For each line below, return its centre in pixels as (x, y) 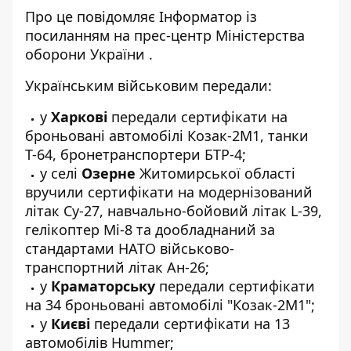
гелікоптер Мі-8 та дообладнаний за (150, 230)
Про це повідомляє (90, 16)
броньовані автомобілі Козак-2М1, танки (167, 136)
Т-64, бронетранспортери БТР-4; (136, 154)
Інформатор (201, 16)
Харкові (79, 117)
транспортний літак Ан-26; (117, 267)
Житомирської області (215, 173)
